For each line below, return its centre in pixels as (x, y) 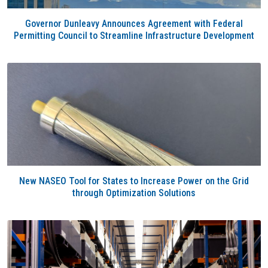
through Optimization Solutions (134, 193)
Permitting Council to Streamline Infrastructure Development (134, 36)
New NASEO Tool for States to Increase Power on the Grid (134, 181)
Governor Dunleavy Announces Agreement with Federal (134, 24)
